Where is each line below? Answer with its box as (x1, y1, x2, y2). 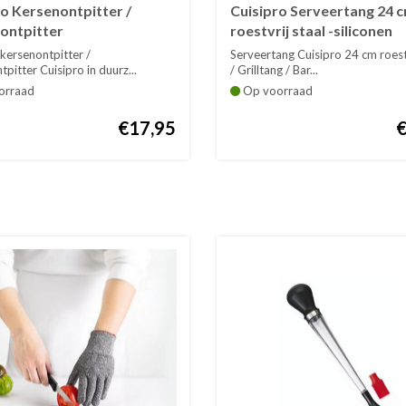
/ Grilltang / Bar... (229, 62, 318, 77)
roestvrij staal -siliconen (229, 21, 392, 39)
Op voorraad (239, 82, 313, 98)
